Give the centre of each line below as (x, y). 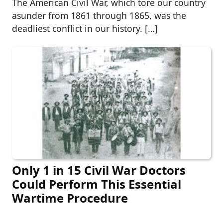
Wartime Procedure (70, 198)
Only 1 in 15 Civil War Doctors (99, 170)
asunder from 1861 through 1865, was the (99, 16)
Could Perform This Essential (97, 184)
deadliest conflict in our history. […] (85, 29)
